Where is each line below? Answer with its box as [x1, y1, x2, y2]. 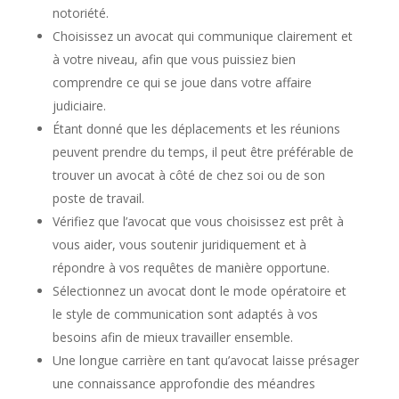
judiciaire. [52, 97, 106, 114]
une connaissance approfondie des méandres [52, 375, 315, 392]
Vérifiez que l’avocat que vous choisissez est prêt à [52, 213, 344, 230]
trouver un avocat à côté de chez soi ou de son [52, 167, 325, 183]
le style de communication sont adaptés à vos [52, 305, 318, 322]
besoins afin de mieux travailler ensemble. [52, 329, 293, 346]
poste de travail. [52, 190, 144, 207]
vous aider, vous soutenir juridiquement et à [52, 236, 306, 253]
